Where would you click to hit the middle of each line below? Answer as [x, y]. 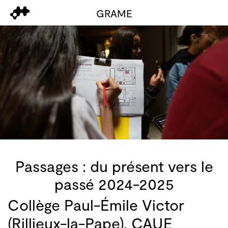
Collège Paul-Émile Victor [96, 205]
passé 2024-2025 [114, 184]
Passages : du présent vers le [114, 166]
